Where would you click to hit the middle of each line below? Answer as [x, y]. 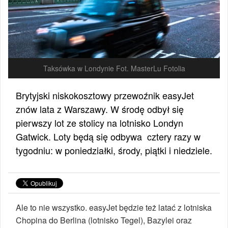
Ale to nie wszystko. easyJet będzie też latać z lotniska [114, 208]
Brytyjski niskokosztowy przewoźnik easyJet [105, 95]
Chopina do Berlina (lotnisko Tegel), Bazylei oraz [104, 220]
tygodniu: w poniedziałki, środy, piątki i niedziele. [114, 150]
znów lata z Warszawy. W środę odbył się [100, 109]
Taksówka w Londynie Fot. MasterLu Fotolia [114, 68]
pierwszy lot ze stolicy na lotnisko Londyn [99, 123]
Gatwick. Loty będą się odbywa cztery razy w [108, 137]
